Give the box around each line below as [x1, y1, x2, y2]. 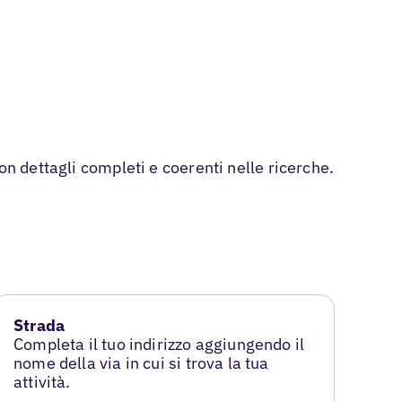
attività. [13, 371, 71, 393]
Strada [13, 315, 66, 336]
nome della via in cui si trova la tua [13, 353, 269, 374]
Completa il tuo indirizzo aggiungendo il [13, 334, 305, 355]
